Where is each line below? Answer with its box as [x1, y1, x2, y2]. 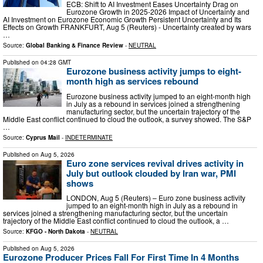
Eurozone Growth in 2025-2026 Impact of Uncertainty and [66, 6, 249, 17]
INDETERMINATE [65, 133, 113, 141]
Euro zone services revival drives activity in [66, 156, 244, 170]
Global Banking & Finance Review [26, 41, 123, 50]
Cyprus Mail [26, 133, 60, 141]
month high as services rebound [66, 75, 198, 88]
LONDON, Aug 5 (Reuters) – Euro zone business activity [66, 193, 245, 203]
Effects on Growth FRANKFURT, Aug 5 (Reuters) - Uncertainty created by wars [3, 22, 251, 32]
